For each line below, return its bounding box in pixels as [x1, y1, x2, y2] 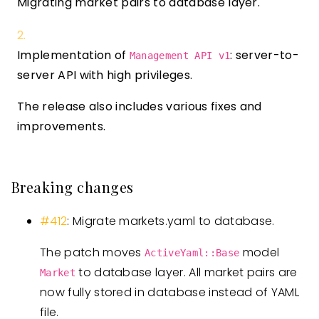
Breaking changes [11, 177, 134, 197]
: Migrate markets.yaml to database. [67, 213, 275, 229]
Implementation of [17, 47, 130, 63]
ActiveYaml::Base [145, 247, 240, 258]
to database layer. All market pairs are [75, 264, 298, 281]
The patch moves [40, 244, 145, 261]
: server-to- [230, 47, 300, 63]
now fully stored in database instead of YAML [40, 284, 300, 300]
